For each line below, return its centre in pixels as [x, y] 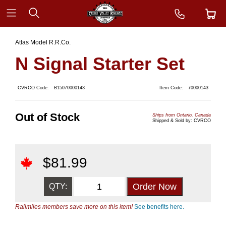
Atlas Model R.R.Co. [43, 42]
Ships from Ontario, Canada [182, 115]
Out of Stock [47, 117]
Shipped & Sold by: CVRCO [182, 120]
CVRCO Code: [33, 88]
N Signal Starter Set [100, 64]
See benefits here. [159, 207]
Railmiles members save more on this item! [75, 207]
